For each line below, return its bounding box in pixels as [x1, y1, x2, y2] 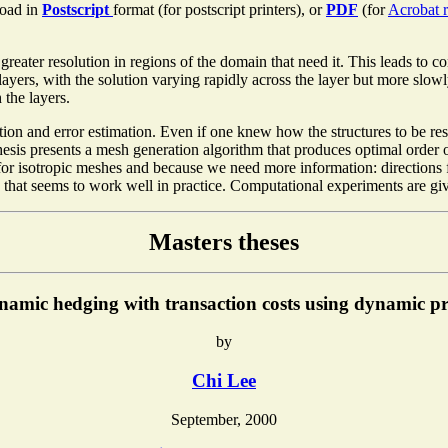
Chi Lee [192, 370, 256, 392]
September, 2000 [171, 410, 277, 428]
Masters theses [149, 228, 299, 255]
